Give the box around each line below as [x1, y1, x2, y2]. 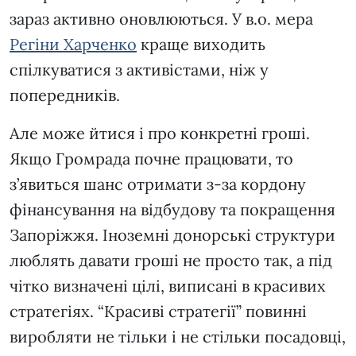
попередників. [10, 85, 124, 106]
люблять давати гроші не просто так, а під [10, 250, 332, 271]
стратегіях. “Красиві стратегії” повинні [10, 301, 307, 322]
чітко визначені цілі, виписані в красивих [10, 276, 326, 296]
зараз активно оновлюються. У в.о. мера [10, 9, 313, 29]
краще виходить [137, 34, 265, 55]
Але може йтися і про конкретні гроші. [10, 123, 310, 144]
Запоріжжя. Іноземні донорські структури [10, 225, 335, 246]
